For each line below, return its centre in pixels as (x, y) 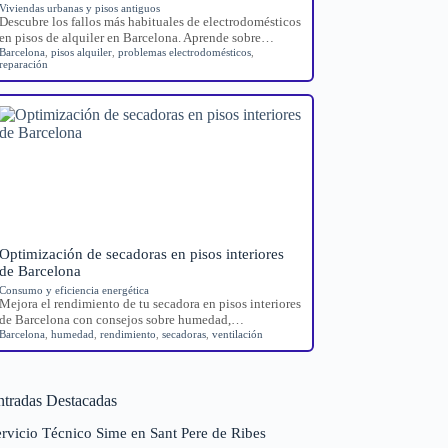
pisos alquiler (82, 51)
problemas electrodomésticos (185, 51)
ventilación (238, 333)
